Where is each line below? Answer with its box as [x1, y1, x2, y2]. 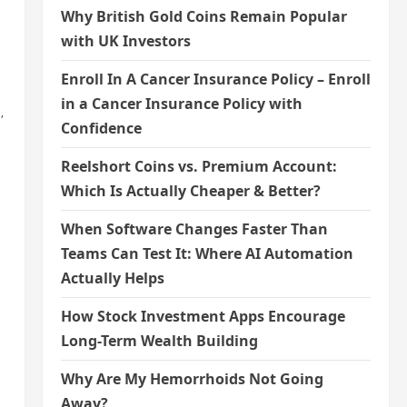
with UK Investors [60, 31, 191, 51]
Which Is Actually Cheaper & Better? [60, 181, 321, 201]
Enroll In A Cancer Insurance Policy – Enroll [60, 69, 371, 89]
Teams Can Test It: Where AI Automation [60, 243, 353, 263]
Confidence [60, 118, 142, 138]
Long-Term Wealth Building [60, 331, 258, 351]
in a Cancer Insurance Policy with [60, 94, 303, 114]
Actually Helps [60, 268, 164, 288]
